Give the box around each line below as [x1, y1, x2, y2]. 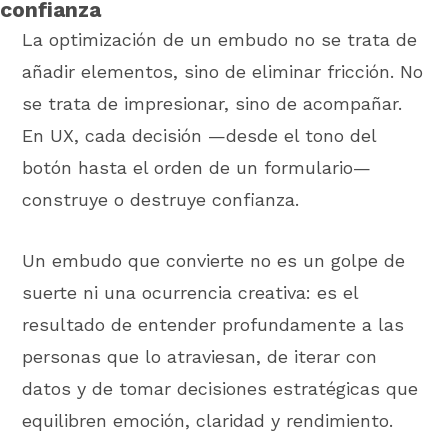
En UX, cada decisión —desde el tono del [22, 125, 377, 147]
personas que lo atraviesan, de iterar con [22, 345, 378, 367]
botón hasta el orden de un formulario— [22, 157, 372, 179]
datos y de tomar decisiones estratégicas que [22, 377, 419, 399]
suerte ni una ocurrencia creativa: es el [22, 281, 359, 303]
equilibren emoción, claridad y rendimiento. [22, 409, 394, 431]
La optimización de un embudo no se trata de [22, 29, 418, 51]
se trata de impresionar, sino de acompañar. [22, 93, 403, 115]
